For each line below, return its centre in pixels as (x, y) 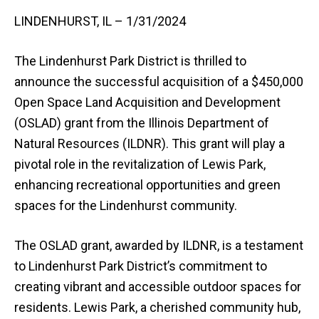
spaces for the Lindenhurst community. (126, 205)
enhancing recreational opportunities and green (147, 185)
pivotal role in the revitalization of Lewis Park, (140, 164)
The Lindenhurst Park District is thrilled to (130, 61)
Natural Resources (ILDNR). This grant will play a (150, 143)
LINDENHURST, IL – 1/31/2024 (100, 21)
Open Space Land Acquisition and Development (147, 102)
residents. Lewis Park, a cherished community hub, (157, 307)
